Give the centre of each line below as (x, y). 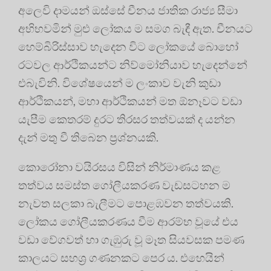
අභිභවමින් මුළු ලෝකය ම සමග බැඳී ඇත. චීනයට (135, 28)
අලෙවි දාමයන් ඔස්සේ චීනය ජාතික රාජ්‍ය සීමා (128, 10)
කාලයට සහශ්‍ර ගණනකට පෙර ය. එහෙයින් (121, 257)
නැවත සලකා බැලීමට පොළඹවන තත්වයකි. (126, 203)
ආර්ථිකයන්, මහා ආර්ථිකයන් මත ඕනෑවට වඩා (130, 100)
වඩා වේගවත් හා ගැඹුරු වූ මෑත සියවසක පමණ (131, 239)
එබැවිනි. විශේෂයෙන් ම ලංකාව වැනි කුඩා (119, 82)
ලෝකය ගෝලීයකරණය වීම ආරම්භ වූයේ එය (128, 221)
